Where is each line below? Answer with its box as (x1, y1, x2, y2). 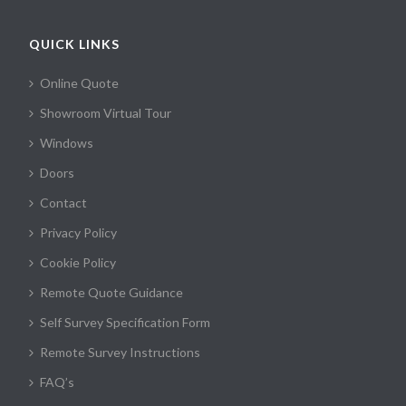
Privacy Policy (40, 225, 118, 241)
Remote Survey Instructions (40, 344, 201, 361)
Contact (40, 195, 88, 211)
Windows (40, 135, 94, 151)
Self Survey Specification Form (40, 314, 211, 331)
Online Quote (40, 75, 120, 92)
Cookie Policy (40, 255, 117, 271)
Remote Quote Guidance (40, 285, 184, 301)
